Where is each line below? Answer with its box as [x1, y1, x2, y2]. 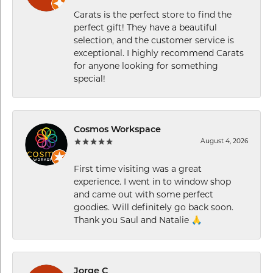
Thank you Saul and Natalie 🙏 [74, 214, 202, 225]
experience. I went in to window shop [74, 175, 231, 187]
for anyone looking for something [74, 60, 218, 71]
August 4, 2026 [200, 136, 248, 145]
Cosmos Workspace [74, 125, 161, 135]
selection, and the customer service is [74, 34, 234, 46]
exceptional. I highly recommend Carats [74, 47, 244, 58]
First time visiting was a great [74, 163, 202, 174]
